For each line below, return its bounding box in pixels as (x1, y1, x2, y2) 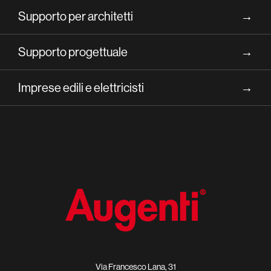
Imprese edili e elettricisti (18, 79, 144, 95)
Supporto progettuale (18, 44, 128, 59)
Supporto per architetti (18, 8, 133, 24)
